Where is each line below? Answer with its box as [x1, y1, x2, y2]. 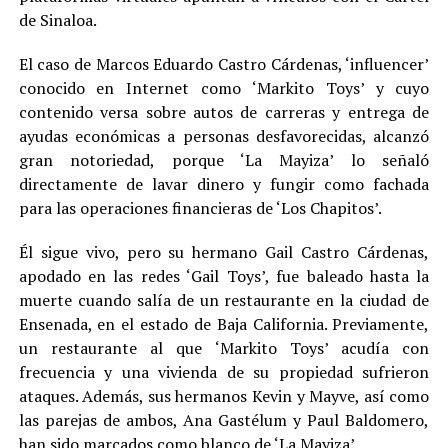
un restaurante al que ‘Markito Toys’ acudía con [18, 337, 430, 360]
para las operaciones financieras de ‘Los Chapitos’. [18, 197, 382, 220]
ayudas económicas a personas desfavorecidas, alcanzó [18, 125, 430, 148]
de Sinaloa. [18, 9, 97, 32]
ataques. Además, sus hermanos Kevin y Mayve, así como [18, 385, 430, 408]
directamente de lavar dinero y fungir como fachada [18, 173, 430, 196]
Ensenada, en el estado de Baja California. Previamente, [18, 313, 430, 336]
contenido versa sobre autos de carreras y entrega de [18, 101, 430, 124]
